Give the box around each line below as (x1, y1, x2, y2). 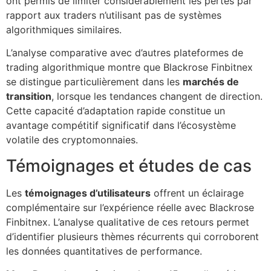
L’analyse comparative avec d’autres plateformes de (6, 47, 243, 59)
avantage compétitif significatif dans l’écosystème (6, 119, 236, 132)
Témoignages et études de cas (6, 155, 252, 176)
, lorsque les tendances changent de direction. (51, 90, 263, 103)
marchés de (183, 76, 239, 88)
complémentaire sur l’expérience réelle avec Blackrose (6, 201, 254, 214)
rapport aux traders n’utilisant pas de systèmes (6, 8, 221, 21)
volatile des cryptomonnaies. (6, 134, 138, 146)
